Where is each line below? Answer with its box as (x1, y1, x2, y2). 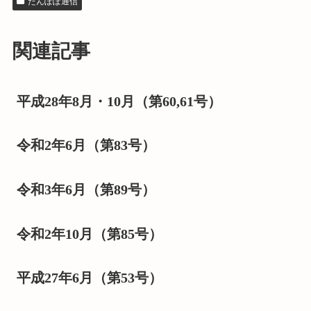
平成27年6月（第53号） (17, 270, 163, 286)
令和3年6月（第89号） (17, 182, 156, 198)
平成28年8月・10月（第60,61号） (17, 93, 222, 109)
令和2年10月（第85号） (17, 226, 163, 242)
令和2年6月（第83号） (17, 137, 156, 153)
